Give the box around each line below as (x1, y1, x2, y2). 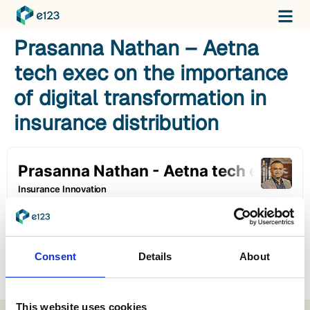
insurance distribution (14, 109, 219, 136)
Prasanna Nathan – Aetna (14, 35, 259, 62)
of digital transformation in (14, 84, 266, 111)
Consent (35, 250, 76, 262)
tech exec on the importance (14, 60, 288, 86)
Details (138, 250, 172, 262)
